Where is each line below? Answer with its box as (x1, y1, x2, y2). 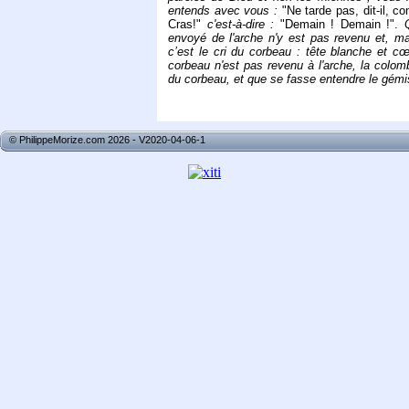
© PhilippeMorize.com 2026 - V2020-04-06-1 (9, 134, 205, 146)
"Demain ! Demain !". (279, 17, 404, 32)
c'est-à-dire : (206, 17, 280, 32)
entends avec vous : (168, 4, 282, 18)
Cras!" (168, 17, 207, 32)
